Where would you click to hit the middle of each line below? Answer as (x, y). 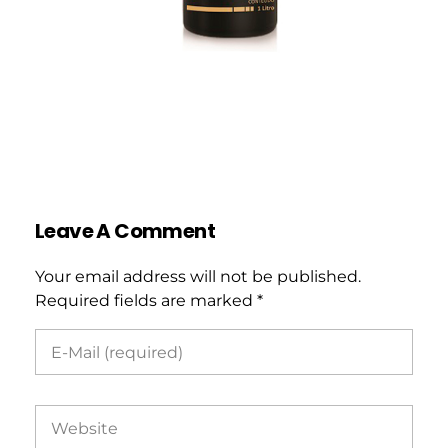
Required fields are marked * (149, 301)
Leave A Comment (125, 230)
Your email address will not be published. (198, 277)
